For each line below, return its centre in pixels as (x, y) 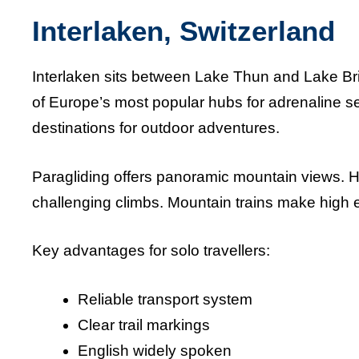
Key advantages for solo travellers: (151, 251)
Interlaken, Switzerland (184, 31)
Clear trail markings (144, 325)
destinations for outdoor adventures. (156, 128)
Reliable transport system (165, 299)
